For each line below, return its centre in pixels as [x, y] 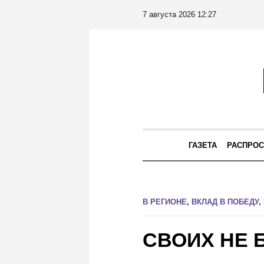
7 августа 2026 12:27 [179, 14]
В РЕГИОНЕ [165, 202]
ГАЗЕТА [203, 145]
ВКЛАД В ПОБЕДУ [225, 202]
